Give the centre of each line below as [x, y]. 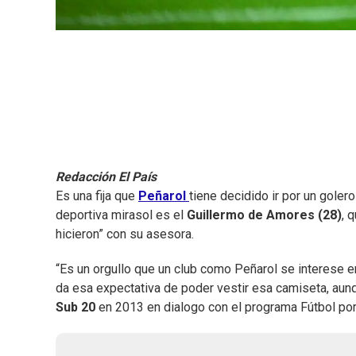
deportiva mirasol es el [120, 215]
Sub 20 [77, 308]
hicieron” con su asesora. [125, 234]
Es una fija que [95, 196]
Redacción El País [106, 177]
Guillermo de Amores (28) [263, 215]
